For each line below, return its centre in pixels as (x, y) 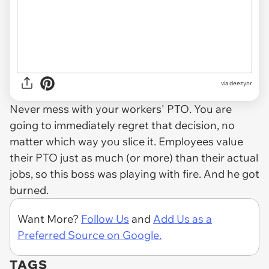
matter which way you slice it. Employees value (126, 141)
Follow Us (105, 219)
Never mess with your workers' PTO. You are (121, 109)
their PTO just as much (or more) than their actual (134, 157)
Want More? (49, 219)
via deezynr (237, 83)
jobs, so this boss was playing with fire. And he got (134, 174)
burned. (30, 190)
